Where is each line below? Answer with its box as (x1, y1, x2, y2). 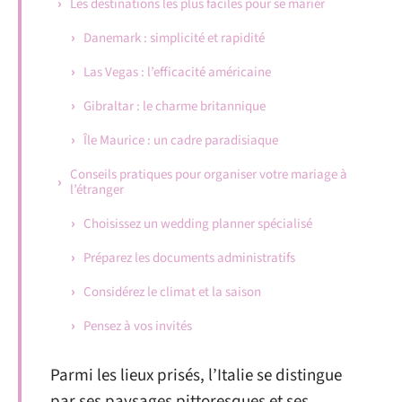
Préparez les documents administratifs (83, 248, 295, 267)
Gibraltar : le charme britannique (83, 96, 266, 116)
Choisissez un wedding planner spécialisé (83, 214, 312, 233)
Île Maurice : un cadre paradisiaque (83, 130, 278, 150)
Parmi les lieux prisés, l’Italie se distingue (50, 363, 342, 388)
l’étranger (70, 179, 124, 199)
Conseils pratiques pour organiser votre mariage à (70, 164, 347, 184)
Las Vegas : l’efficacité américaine (83, 62, 271, 82)
